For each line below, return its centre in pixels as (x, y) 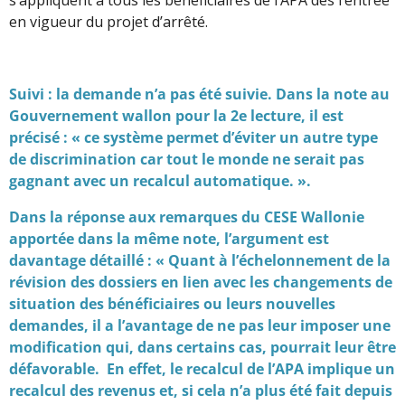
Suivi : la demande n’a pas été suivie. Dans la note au (199, 94)
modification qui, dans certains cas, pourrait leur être (202, 347)
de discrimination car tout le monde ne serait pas (187, 159)
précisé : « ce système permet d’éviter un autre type (193, 137)
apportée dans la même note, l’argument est (169, 238)
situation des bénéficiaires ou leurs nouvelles (172, 303)
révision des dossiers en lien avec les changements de (201, 282)
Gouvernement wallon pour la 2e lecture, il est (176, 115)
